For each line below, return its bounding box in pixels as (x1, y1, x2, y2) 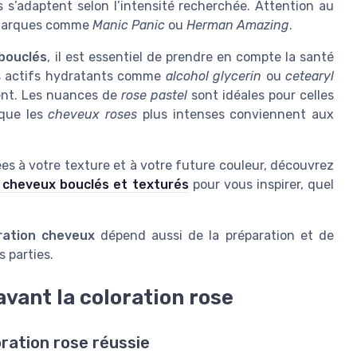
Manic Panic (92, 18, 165, 33)
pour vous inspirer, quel (188, 177, 334, 193)
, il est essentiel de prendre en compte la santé (47, 49, 334, 65)
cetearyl (285, 69, 334, 84)
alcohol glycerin (165, 69, 261, 84)
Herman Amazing (186, 18, 289, 33)
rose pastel (121, 88, 187, 104)
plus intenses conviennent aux (137, 107, 335, 123)
